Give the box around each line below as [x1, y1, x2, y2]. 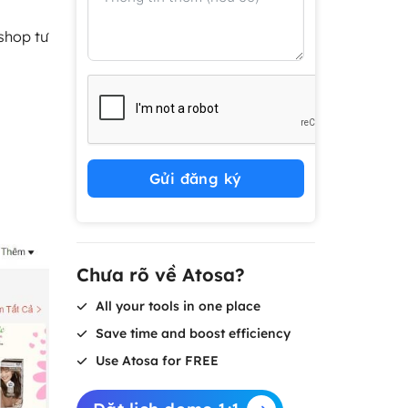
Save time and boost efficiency [91, 325, 291, 342]
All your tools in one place [91, 298, 260, 314]
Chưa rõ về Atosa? [76, 263, 245, 286]
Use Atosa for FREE [91, 352, 219, 369]
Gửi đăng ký [148, 169, 242, 188]
